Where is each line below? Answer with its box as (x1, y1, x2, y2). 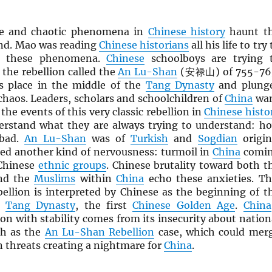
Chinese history (148, 25, 225, 38)
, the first (75, 199, 133, 212)
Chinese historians (98, 39, 189, 52)
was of (86, 132, 131, 145)
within (75, 172, 117, 185)
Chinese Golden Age (132, 199, 236, 212)
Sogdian (197, 132, 237, 145)
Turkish (131, 132, 169, 145)
